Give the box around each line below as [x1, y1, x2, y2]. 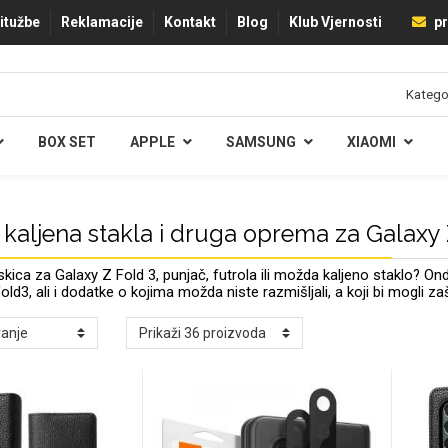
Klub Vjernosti [289, 14, 382, 30]
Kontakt [164, 14, 216, 30]
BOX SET [37, 134, 96, 150]
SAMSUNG [225, 134, 296, 150]
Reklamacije [61, 14, 143, 30]
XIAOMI [346, 134, 396, 150]
